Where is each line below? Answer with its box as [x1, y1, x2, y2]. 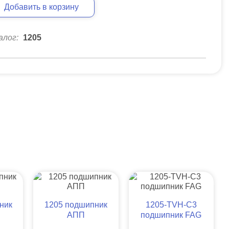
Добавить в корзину [4, 3, 79, 11]
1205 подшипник [44, 200, 108, 209]
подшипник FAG [141, 210, 202, 219]
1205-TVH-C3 [145, 200, 197, 209]
